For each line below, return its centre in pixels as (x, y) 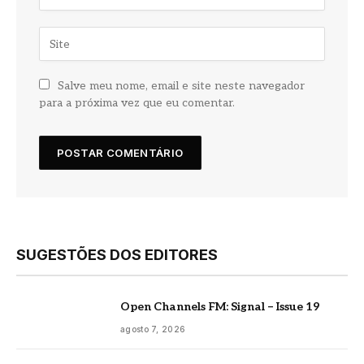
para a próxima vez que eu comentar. (137, 103)
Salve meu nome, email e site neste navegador (181, 86)
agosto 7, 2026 (153, 329)
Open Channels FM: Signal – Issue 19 (220, 307)
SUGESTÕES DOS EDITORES (117, 255)
